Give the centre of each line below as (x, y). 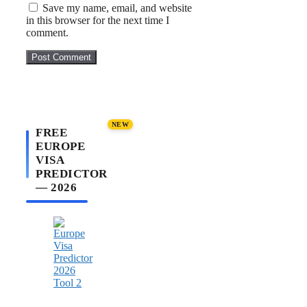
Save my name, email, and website (117, 8)
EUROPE (60, 147)
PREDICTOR (72, 174)
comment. (47, 33)
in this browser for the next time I (98, 21)
